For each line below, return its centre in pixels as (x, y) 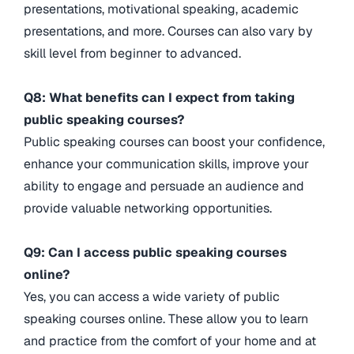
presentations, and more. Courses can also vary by (168, 32)
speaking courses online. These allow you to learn (166, 319)
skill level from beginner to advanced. (132, 54)
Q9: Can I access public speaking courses (155, 253)
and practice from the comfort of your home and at (170, 341)
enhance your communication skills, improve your (166, 164)
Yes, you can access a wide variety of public (152, 297)
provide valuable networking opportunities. (148, 209)
